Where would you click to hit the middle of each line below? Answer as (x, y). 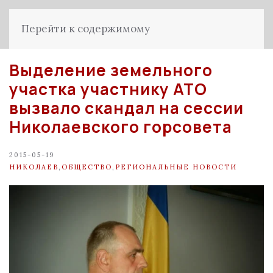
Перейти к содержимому (86, 29)
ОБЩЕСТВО (87, 167)
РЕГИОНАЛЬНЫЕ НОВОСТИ (176, 167)
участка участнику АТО (108, 89)
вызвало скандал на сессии (126, 108)
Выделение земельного (111, 70)
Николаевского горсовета (121, 127)
